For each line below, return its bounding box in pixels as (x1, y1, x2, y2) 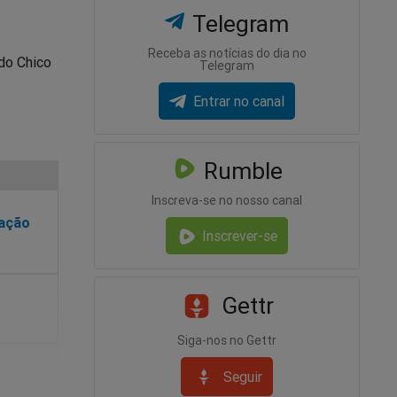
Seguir (223, 367, 262, 385)
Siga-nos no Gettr (177, 332, 276, 349)
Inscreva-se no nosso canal (152, 192, 302, 209)
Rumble (197, 157, 283, 186)
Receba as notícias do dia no (147, 44, 307, 61)
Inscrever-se (201, 227, 277, 245)
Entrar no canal (192, 92, 284, 111)
